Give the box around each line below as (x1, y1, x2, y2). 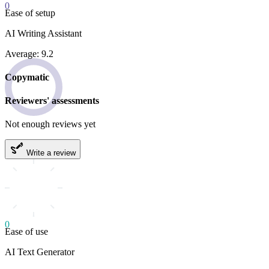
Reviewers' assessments (5, 95, 99, 106)
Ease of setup (5, 7, 55, 18)
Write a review (24, 148, 76, 158)
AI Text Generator (5, 247, 74, 258)
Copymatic (5, 71, 49, 82)
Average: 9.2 (5, 48, 53, 59)
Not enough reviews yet (5, 119, 95, 130)
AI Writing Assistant (5, 28, 82, 38)
